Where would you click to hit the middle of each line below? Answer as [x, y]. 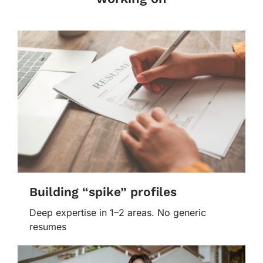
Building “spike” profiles [103, 191]
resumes [48, 226]
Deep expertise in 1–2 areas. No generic [118, 212]
